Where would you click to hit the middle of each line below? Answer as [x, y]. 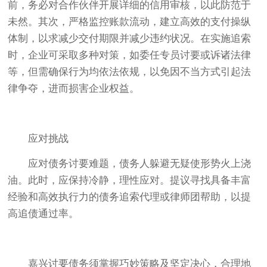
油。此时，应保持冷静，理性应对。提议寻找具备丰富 [130, 181]
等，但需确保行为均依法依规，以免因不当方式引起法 [130, 72]
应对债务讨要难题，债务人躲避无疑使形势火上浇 [140, 164]
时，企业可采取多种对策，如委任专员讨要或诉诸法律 [130, 55]
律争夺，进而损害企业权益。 [74, 89]
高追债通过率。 [44, 214]
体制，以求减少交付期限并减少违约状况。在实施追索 [130, 39]
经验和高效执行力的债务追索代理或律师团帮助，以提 [130, 197]
